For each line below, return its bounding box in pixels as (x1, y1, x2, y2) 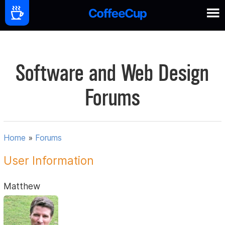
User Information (4, 154, 94, 168)
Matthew (4, 181, 41, 192)
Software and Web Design (16, 59, 209, 87)
